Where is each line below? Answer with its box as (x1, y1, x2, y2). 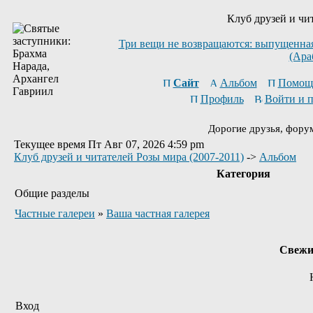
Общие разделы (15, 187, 89, 199)
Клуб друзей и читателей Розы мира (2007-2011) (14, 151, 244, 163)
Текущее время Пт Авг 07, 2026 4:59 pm (14, 138, 204, 150)
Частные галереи (15, 208, 95, 219)
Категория (213, 168, 273, 180)
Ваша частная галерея (106, 208, 210, 219)
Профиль (200, 93, 244, 105)
